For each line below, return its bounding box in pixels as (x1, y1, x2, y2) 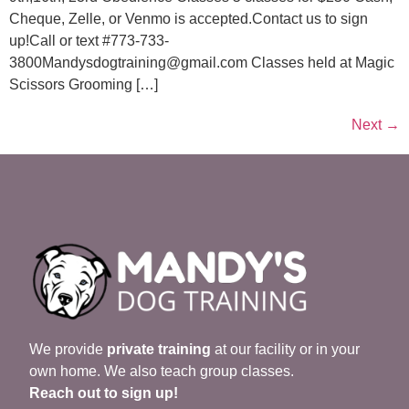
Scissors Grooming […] (9, 77, 158, 93)
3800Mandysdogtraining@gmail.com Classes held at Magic (9, 55, 394, 71)
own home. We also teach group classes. (29, 363, 294, 380)
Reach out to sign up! (29, 385, 178, 402)
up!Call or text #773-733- (9, 33, 169, 49)
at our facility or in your (211, 341, 360, 358)
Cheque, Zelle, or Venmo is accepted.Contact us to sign (9, 11, 368, 27)
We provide (29, 341, 107, 358)
